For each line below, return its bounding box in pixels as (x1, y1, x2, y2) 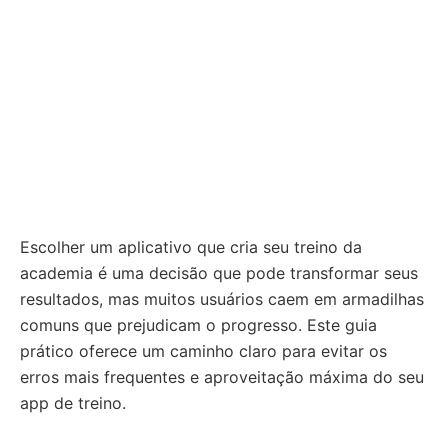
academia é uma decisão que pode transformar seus (20, 263, 418, 283)
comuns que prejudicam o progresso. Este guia (20, 315, 377, 335)
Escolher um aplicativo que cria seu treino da (20, 237, 362, 257)
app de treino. (20, 393, 126, 413)
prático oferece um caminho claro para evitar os (20, 341, 387, 361)
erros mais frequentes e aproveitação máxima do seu (20, 367, 424, 387)
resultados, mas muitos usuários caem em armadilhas (20, 289, 424, 309)
